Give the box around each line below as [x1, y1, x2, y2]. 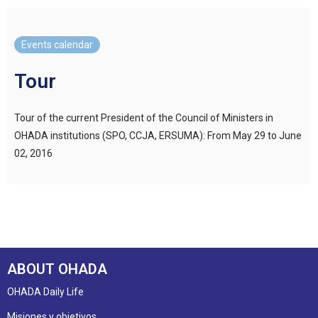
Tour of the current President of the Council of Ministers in [14, 111, 273, 124]
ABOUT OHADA [7, 260, 107, 278]
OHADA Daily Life [7, 285, 84, 297]
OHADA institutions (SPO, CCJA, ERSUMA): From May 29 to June [14, 129, 302, 141]
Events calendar [21, 38, 93, 50]
